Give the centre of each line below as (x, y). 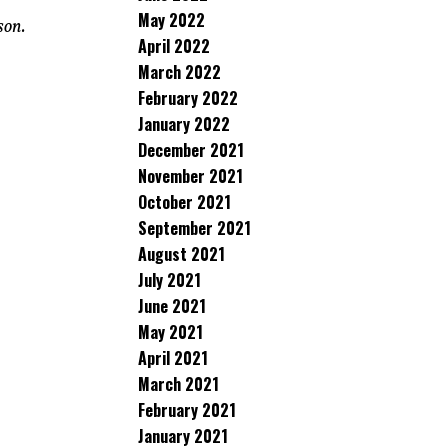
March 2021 (178, 384)
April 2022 (174, 46)
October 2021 (184, 202)
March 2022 (179, 72)
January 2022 (184, 124)
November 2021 (190, 176)
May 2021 (170, 332)
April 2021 (173, 358)
